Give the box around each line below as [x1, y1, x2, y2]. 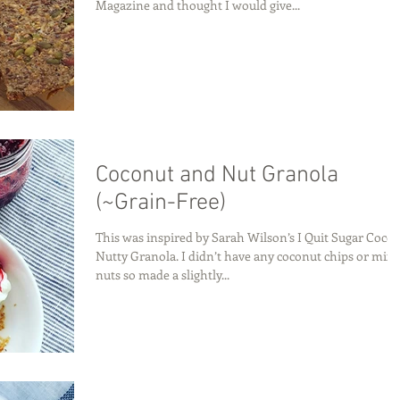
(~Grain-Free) [96, 189, 226, 217]
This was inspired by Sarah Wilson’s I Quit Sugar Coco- [96, 229, 398, 246]
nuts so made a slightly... [96, 266, 229, 283]
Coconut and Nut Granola [96, 162, 338, 189]
